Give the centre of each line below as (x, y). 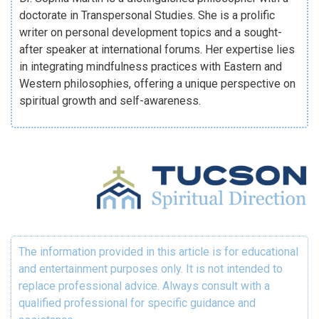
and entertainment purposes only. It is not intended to (151, 268)
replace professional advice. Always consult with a (144, 286)
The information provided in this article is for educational (158, 251)
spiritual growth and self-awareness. (110, 100)
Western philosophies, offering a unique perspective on (157, 83)
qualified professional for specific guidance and (137, 303)
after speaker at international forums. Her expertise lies (157, 49)
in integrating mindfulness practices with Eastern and (151, 66)
